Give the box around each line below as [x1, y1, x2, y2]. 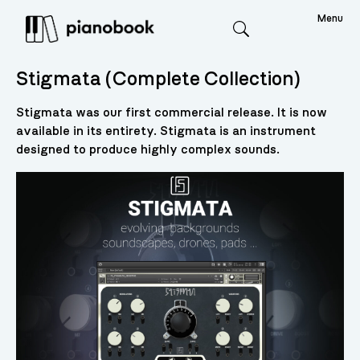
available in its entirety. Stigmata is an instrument [15, 125, 316, 138]
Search [239, 35, 281, 53]
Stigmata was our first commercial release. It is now [15, 106, 327, 120]
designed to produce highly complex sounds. [15, 143, 280, 157]
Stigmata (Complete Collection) [15, 69, 301, 90]
